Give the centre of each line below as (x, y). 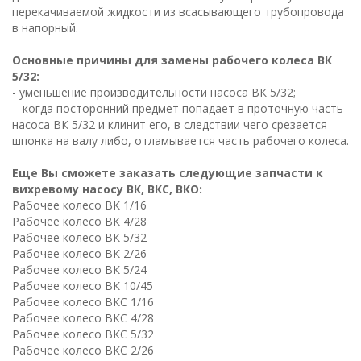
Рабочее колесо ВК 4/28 (79, 221)
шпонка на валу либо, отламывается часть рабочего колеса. (180, 141)
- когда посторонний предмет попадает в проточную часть (178, 108)
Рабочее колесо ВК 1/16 (79, 205)
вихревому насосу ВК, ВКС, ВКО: (107, 189)
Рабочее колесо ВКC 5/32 (83, 334)
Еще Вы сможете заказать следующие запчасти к (168, 173)
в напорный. (45, 28)
